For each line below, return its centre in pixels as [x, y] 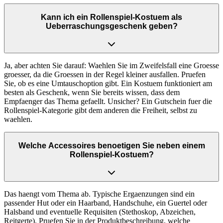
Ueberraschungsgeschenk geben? [111, 26]
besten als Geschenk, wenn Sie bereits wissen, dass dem [92, 93]
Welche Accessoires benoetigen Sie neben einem [111, 145]
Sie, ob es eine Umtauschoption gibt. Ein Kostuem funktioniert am [108, 84]
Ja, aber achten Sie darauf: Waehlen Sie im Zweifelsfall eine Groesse [111, 66]
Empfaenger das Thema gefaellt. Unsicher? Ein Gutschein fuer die [108, 102]
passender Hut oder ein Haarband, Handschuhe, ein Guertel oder [106, 203]
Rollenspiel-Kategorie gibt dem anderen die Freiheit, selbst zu [101, 111]
